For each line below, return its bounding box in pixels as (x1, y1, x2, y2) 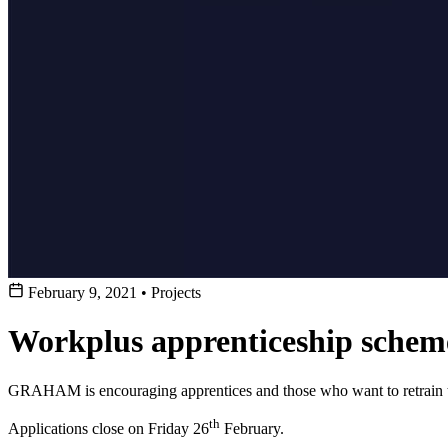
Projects (147, 284, 201, 301)
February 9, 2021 (24, 284, 141, 301)
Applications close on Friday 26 (8, 420, 209, 438)
